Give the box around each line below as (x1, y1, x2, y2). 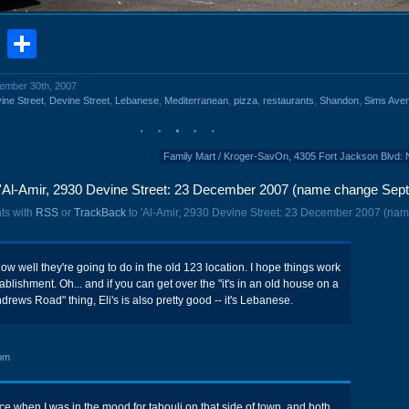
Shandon (320, 95, 359, 106)
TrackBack (74, 206, 126, 219)
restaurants (263, 95, 314, 106)
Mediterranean (164, 95, 228, 106)
